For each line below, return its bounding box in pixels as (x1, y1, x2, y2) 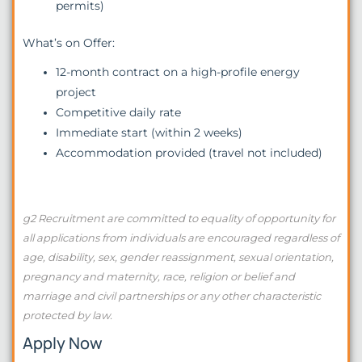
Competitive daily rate (56, 105, 182, 119)
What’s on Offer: (23, 36, 115, 49)
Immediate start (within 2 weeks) (56, 125, 243, 139)
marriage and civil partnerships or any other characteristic (23, 289, 321, 303)
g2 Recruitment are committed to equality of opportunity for (23, 212, 335, 225)
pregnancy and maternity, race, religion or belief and (23, 270, 295, 284)
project (56, 85, 97, 99)
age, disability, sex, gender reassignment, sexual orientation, (23, 250, 334, 264)
